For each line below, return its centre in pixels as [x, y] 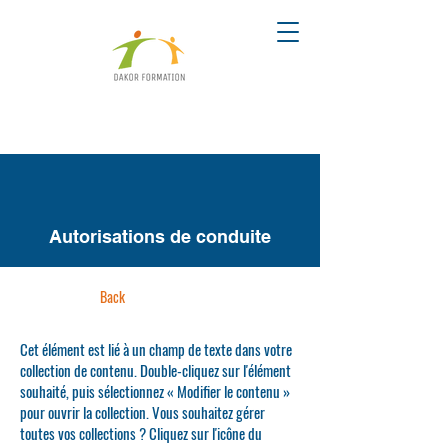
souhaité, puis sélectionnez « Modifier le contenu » [155, 391]
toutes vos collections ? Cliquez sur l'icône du [141, 433]
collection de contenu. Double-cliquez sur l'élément [155, 370]
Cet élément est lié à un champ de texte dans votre [156, 349]
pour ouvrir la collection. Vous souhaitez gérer [142, 412]
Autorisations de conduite [160, 236]
